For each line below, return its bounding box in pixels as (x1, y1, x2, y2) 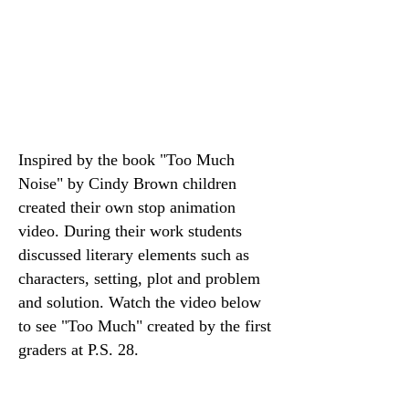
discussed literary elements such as (18, 246, 249, 264)
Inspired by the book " (18, 151, 166, 169)
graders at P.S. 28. (18, 341, 139, 359)
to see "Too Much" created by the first (18, 317, 271, 335)
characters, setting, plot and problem (18, 269, 260, 288)
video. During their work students (18, 222, 242, 240)
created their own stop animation (18, 198, 236, 216)
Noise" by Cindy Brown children (18, 174, 236, 193)
